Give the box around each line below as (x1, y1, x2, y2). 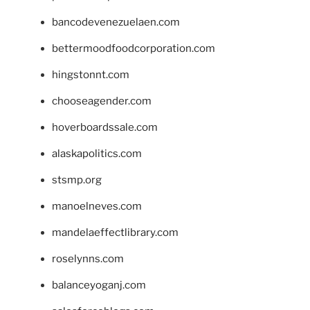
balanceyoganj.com (52, 279, 146, 292)
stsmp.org (52, 174, 102, 187)
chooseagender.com (52, 95, 152, 108)
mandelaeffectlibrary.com (52, 226, 179, 239)
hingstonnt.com (52, 69, 129, 82)
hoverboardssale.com (52, 121, 158, 134)
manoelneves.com (52, 200, 142, 213)
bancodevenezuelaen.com (52, 16, 180, 29)
